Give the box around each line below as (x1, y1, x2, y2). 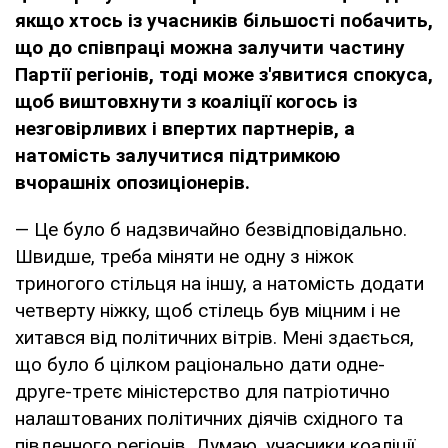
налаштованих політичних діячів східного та (15, 406, 403, 430)
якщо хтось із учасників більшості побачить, (15, 8, 433, 32)
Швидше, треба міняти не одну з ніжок (15, 244, 354, 268)
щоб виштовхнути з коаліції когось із (15, 89, 357, 113)
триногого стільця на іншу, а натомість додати (15, 271, 424, 295)
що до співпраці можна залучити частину (15, 35, 405, 59)
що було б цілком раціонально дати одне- (15, 352, 385, 376)
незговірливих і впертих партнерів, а (15, 116, 355, 140)
